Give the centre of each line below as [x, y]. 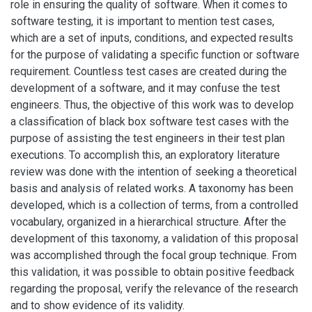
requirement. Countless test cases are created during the [149, 71]
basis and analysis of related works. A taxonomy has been [152, 188]
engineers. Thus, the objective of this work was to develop [152, 105]
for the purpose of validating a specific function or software [155, 55]
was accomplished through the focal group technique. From [154, 255]
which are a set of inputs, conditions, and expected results [152, 38]
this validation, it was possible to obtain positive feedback [153, 272]
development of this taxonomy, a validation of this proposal [154, 239]
